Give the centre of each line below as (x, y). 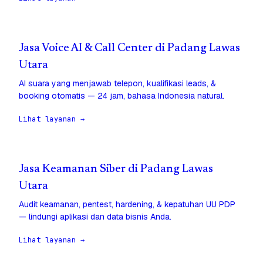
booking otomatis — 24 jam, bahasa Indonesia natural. (122, 96)
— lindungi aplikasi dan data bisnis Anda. (95, 217)
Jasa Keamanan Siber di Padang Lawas (116, 170)
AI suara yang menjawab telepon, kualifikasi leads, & (117, 84)
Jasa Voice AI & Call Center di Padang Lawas (129, 49)
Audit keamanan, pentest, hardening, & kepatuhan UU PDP (127, 205)
